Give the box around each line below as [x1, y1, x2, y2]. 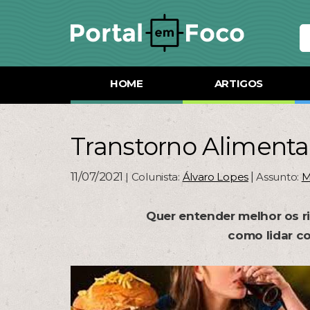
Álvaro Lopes [182, 170, 248, 183]
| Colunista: [125, 170, 183, 183]
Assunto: [256, 170, 302, 183]
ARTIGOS [214, 77, 263, 90]
